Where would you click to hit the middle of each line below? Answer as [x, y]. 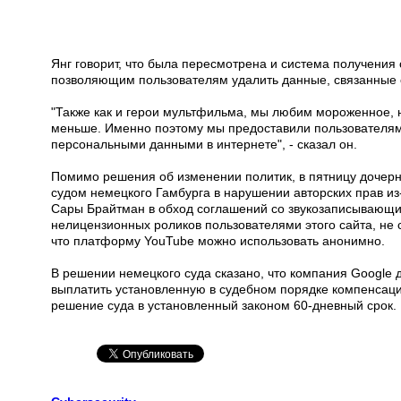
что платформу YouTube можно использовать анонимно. [218, 241]
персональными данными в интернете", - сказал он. [204, 144]
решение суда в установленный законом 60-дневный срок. [224, 305]
